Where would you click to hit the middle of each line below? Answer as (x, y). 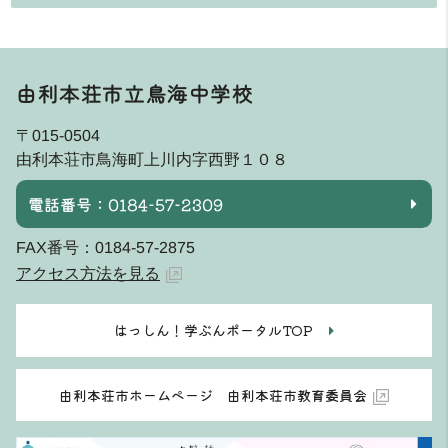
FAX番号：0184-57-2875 (105, 247)
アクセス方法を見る (88, 273)
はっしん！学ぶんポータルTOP (213, 329)
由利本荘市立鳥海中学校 (134, 93)
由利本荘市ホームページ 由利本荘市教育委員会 (212, 394)
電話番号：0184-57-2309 (125, 203)
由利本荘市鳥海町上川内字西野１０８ (151, 159)
